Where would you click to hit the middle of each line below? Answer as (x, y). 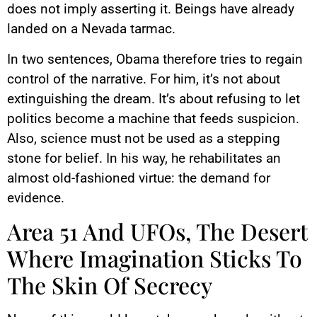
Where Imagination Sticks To (155, 258)
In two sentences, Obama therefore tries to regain (155, 59)
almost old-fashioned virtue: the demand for (139, 178)
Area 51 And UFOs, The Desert (157, 231)
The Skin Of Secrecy (110, 285)
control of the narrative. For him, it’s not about (144, 79)
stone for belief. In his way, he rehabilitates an (144, 158)
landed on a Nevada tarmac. (91, 29)
